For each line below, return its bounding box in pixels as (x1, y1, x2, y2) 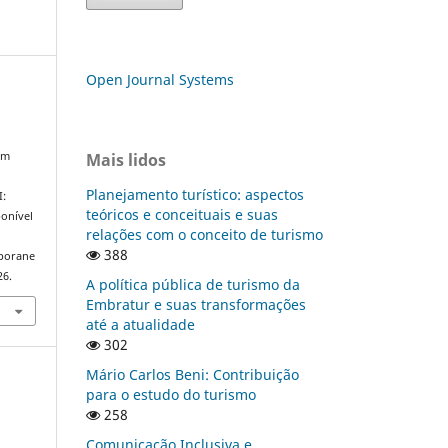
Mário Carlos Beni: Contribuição (86, 364, 299, 384)
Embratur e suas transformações (86, 294, 306, 314)
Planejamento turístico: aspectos (86, 184, 304, 204)
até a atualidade (86, 314, 195, 334)
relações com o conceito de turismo (86, 224, 323, 244)
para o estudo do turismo (86, 384, 256, 404)
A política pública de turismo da (86, 274, 300, 294)
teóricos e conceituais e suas (86, 204, 278, 224)
